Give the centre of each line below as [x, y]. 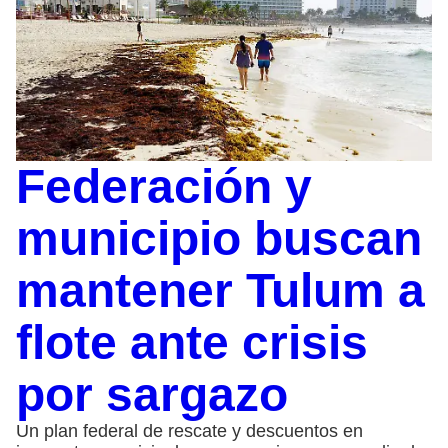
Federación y [164, 186]
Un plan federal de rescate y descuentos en [189, 430]
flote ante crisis [192, 342]
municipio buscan [219, 238]
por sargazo [152, 394]
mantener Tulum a [220, 290]
